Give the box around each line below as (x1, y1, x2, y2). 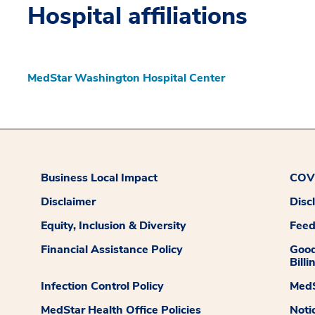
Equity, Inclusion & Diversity (41, 217, 187, 233)
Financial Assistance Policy (41, 241, 184, 257)
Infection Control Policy (41, 278, 165, 294)
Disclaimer (41, 193, 96, 210)
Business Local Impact (41, 169, 158, 186)
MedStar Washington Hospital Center (27, 70, 225, 86)
